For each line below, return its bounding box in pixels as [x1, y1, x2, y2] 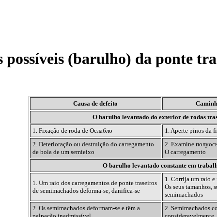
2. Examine [164, 140, 196, 148]
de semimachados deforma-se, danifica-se [32, 187, 140, 195]
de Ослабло [81, 127, 112, 135]
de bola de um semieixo [32, 148, 94, 156]
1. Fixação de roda [32, 127, 82, 135]
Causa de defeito [73, 100, 118, 108]
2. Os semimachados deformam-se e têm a [32, 204, 140, 212]
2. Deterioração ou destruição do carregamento [32, 140, 154, 148]
